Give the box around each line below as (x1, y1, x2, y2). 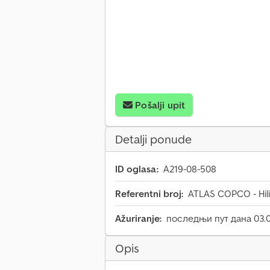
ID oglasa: (115, 163, 159, 175)
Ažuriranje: (115, 212, 162, 225)
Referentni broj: (115, 187, 183, 200)
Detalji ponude (115, 131, 192, 148)
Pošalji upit (135, 99, 186, 111)
